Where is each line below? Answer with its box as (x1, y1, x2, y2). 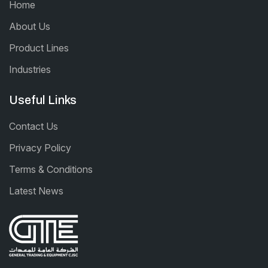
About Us (9, 20, 50, 32)
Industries (9, 63, 51, 75)
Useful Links (9, 93, 77, 106)
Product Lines (9, 41, 69, 54)
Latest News (9, 184, 63, 197)
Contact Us (9, 120, 58, 132)
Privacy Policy (9, 141, 71, 154)
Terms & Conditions (9, 163, 93, 175)
